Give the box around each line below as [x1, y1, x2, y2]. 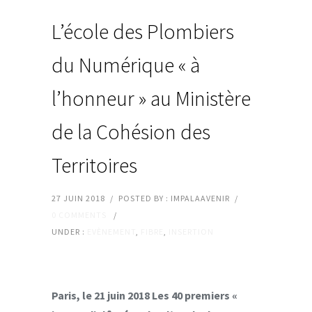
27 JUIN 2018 [52, 192, 105, 203]
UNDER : [52, 226, 87, 237]
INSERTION [169, 226, 214, 237]
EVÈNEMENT [87, 226, 136, 237]
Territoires [52, 151, 137, 178]
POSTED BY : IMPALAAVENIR [118, 192, 230, 203]
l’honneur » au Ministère [52, 84, 251, 111]
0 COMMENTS [52, 209, 107, 220]
